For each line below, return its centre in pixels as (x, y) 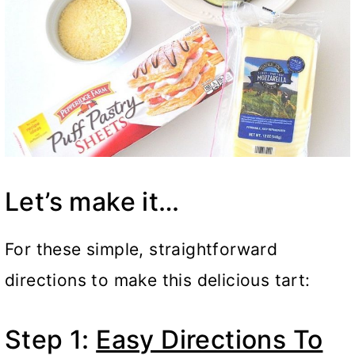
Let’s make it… (92, 202)
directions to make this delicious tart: (158, 281)
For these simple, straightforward (141, 250)
